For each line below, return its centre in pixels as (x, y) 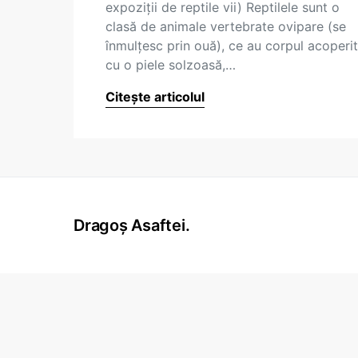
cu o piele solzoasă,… (171, 65)
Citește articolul (155, 97)
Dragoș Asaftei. (132, 225)
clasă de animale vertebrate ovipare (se (226, 26)
